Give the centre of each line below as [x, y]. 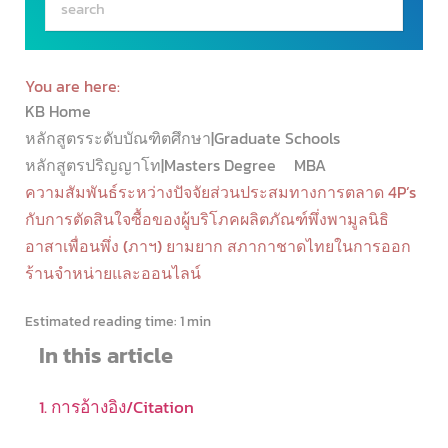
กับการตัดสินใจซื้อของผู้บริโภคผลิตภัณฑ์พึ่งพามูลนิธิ [207, 219]
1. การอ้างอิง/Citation [116, 406]
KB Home [60, 111]
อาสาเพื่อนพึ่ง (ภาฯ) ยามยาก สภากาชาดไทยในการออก [218, 246]
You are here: [72, 86]
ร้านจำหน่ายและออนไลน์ [113, 273]
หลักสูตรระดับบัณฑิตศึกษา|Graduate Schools [184, 138]
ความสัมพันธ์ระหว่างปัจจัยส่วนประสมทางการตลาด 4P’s [220, 192]
